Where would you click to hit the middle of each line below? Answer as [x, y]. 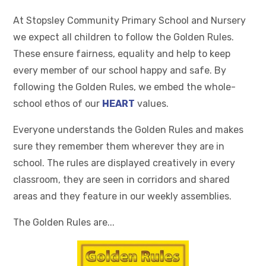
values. [152, 103]
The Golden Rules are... [64, 222]
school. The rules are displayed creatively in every [124, 163]
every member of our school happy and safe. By [120, 70]
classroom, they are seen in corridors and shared [122, 179]
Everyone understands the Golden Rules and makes [129, 129]
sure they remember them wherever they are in [119, 146]
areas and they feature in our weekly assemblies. [124, 196]
